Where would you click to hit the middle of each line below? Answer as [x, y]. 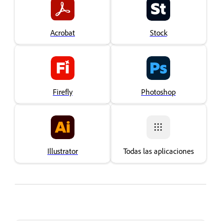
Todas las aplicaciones [158, 151]
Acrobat [63, 32]
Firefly [63, 92]
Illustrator [63, 151]
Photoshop [158, 92]
